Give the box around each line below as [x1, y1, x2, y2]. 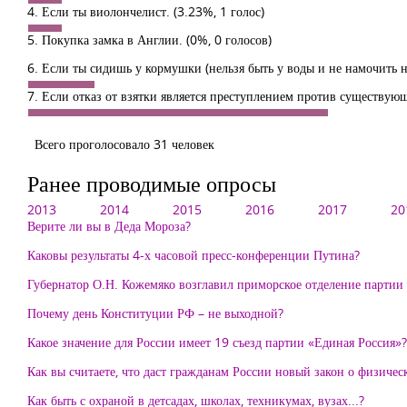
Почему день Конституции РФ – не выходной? [27, 304, 283, 322]
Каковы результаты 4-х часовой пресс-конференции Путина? [27, 246, 360, 263]
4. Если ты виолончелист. [27, 3, 174, 20]
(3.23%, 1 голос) [174, 3, 264, 20]
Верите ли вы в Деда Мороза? [27, 217, 191, 234]
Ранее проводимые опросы [27, 168, 276, 198]
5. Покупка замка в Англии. [27, 31, 186, 48]
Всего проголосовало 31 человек [35, 135, 214, 153]
